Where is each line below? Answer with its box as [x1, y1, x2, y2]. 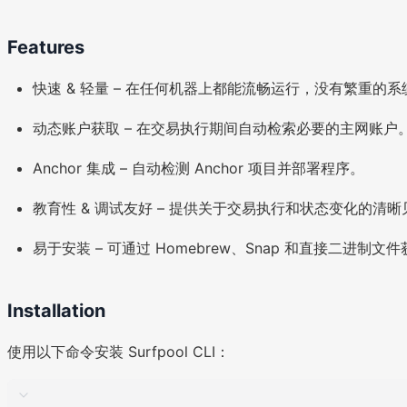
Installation [7, 300, 105, 323]
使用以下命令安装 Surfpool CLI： [7, 342, 230, 362]
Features [7, 36, 84, 59]
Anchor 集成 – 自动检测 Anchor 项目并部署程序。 [33, 159, 364, 178]
